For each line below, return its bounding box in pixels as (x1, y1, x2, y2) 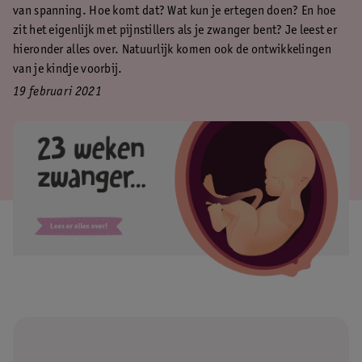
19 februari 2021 (13, 86, 102, 99)
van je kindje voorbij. (13, 63, 123, 76)
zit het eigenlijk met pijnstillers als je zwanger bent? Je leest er (13, 24, 338, 37)
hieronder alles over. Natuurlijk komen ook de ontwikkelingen (13, 44, 331, 57)
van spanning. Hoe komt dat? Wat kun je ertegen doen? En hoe (13, 5, 336, 18)
